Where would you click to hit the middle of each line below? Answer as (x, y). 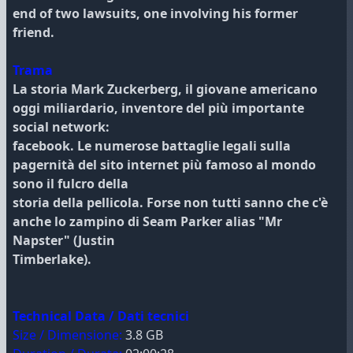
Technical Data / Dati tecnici (101, 316)
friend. (33, 32)
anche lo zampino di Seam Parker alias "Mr (147, 221)
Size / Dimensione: (67, 335)
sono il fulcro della (71, 184)
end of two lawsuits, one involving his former (155, 13)
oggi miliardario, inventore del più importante (158, 108)
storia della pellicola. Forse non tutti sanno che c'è (170, 203)
